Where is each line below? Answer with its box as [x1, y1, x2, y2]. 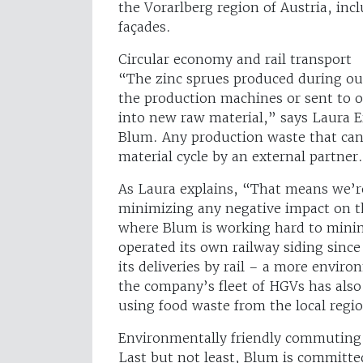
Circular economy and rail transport [118, 50, 352, 67]
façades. [118, 18, 171, 35]
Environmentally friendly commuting [118, 329, 361, 346]
